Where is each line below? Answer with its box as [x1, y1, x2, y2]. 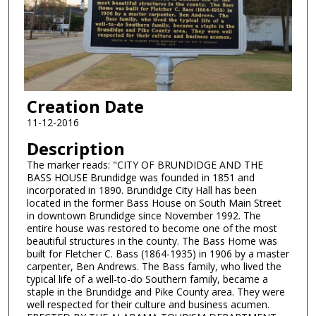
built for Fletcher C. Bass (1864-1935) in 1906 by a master [26, 246, 289, 260]
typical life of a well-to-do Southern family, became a [26, 272, 268, 286]
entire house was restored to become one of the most [26, 221, 277, 235]
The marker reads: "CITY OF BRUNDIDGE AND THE [26, 157, 263, 171]
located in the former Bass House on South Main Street [26, 195, 281, 209]
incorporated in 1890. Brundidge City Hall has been [26, 183, 257, 197]
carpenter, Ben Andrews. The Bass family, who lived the [26, 259, 281, 273]
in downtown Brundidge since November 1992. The [26, 208, 261, 222]
